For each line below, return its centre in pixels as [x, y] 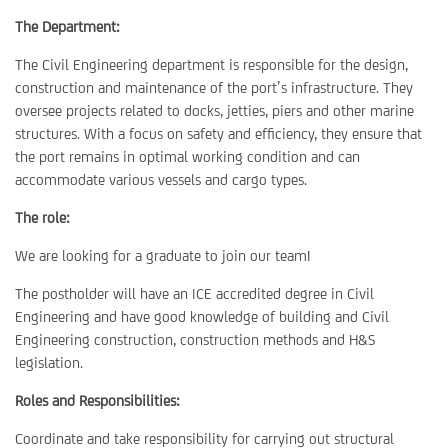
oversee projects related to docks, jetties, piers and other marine [214, 110]
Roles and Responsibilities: [97, 400]
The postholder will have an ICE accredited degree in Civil [194, 293]
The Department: [67, 26]
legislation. [49, 362]
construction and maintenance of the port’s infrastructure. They [214, 87]
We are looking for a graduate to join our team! [162, 255]
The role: [42, 217]
